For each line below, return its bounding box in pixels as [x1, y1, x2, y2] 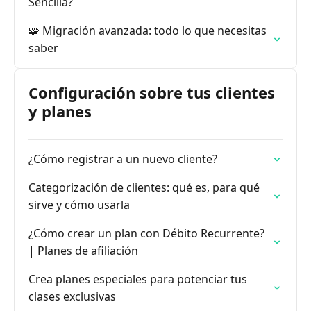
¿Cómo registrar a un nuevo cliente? [28, 151, 217, 167]
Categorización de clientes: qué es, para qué [28, 180, 260, 195]
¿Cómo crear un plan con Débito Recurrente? [28, 226, 264, 241]
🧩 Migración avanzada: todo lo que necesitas [28, 23, 267, 38]
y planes [28, 101, 92, 121]
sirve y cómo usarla [28, 197, 130, 212]
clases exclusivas [28, 289, 116, 304]
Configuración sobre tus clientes [28, 82, 275, 103]
